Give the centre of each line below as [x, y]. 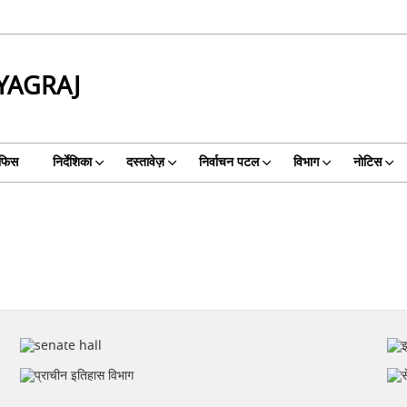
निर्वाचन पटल [228, 162]
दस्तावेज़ [145, 162]
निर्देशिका [72, 162]
